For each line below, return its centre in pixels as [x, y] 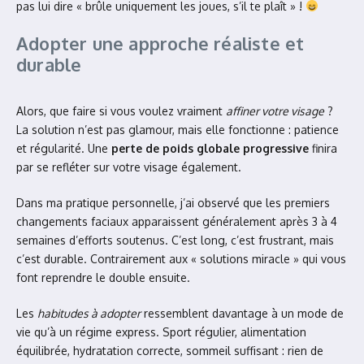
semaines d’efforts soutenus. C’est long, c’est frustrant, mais [175, 240]
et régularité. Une [64, 148]
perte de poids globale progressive [210, 148]
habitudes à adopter [89, 313]
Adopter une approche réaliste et [160, 43]
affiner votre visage [275, 111]
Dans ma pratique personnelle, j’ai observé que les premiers [173, 203]
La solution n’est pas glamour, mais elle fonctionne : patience [178, 130]
